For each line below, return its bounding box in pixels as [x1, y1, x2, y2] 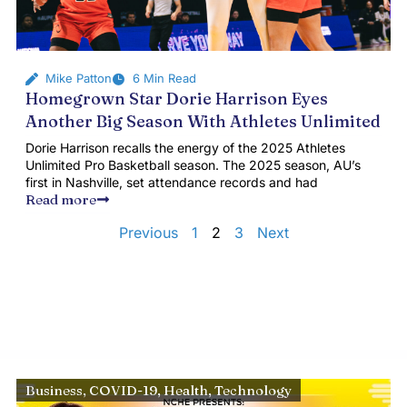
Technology [213, 382, 292, 399]
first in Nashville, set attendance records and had [25, 174, 318, 190]
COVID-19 [88, 382, 157, 399]
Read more [25, 191, 96, 208]
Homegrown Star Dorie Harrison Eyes [25, 88, 328, 109]
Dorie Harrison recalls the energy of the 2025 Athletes [25, 140, 345, 155]
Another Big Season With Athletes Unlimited [25, 111, 381, 132]
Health [163, 382, 208, 399]
